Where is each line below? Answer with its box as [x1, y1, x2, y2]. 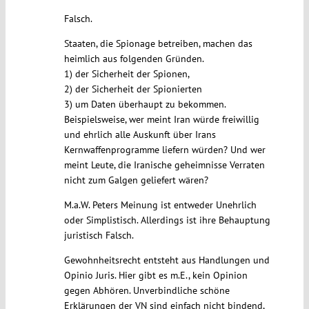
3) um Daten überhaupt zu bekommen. [63, 98, 226, 111]
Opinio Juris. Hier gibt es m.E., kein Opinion [63, 269, 248, 282]
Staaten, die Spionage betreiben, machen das [63, 37, 252, 50]
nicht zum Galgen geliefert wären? [63, 174, 208, 187]
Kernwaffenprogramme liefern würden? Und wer [63, 143, 266, 157]
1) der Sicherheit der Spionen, [63, 68, 190, 81]
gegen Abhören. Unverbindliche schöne [63, 284, 230, 297]
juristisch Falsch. [63, 229, 134, 242]
